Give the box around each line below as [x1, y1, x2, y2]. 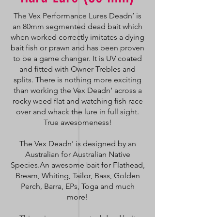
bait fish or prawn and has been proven [11, 43, 144, 52]
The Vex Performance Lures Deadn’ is [14, 11, 141, 20]
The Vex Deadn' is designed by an [19, 139, 136, 148]
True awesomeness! [43, 118, 112, 127]
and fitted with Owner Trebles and [19, 64, 136, 74]
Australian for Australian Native [25, 150, 130, 159]
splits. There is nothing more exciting [14, 75, 141, 84]
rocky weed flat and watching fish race [12, 96, 143, 106]
